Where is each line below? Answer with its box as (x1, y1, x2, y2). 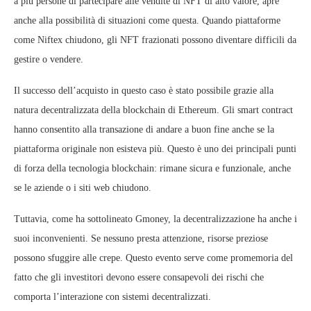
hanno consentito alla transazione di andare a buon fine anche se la (14, 124, 274, 135)
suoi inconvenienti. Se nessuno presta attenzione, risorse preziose (14, 233, 268, 244)
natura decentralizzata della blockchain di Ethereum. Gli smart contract (14, 105, 293, 115)
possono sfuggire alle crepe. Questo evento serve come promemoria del (14, 253, 293, 263)
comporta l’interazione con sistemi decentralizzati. (14, 292, 211, 302)
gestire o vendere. (14, 54, 83, 65)
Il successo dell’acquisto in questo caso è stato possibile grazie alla (14, 85, 274, 96)
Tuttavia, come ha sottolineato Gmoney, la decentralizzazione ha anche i (14, 214, 297, 224)
